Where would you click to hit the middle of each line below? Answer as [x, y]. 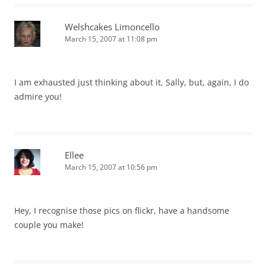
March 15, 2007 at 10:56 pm [111, 167]
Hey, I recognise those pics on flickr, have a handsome [122, 210]
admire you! [38, 96]
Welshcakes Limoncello [112, 26]
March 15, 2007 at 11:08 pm [111, 39]
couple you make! [49, 224]
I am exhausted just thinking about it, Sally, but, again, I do [132, 82]
